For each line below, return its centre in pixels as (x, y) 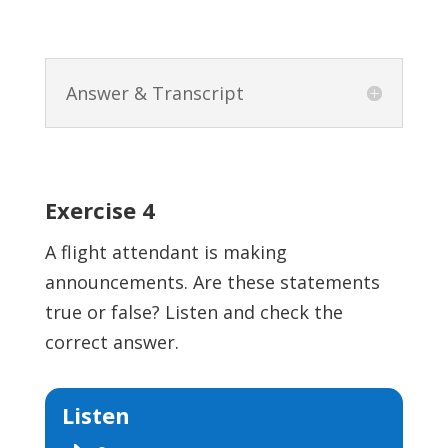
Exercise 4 (99, 210)
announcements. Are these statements (212, 282)
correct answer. (111, 342)
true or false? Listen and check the (193, 312)
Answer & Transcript (154, 93)
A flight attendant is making (165, 252)
